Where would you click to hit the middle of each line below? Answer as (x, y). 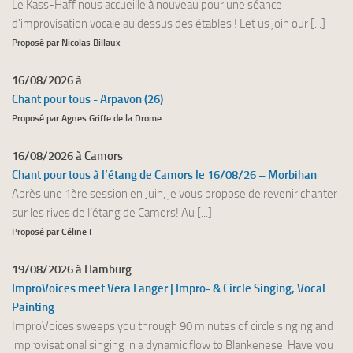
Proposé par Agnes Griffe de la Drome (87, 119)
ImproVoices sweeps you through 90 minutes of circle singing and (173, 327)
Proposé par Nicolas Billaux (66, 43)
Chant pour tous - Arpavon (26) (87, 100)
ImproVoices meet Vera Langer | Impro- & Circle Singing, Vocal (169, 289)
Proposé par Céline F (53, 232)
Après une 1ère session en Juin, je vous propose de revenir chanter (175, 194)
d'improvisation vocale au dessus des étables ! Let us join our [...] (169, 24)
